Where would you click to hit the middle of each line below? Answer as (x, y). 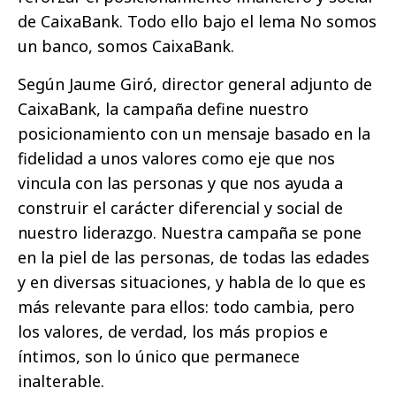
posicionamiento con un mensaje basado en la (194, 133)
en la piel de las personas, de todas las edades (194, 257)
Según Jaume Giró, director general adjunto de (195, 84)
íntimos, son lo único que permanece (159, 356)
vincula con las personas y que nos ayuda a (180, 183)
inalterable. (61, 381)
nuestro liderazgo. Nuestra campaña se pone (190, 232)
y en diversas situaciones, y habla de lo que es (192, 282)
